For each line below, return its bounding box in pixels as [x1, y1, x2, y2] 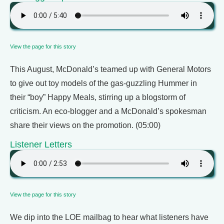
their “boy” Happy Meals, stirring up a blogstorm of [10, 93, 185, 101]
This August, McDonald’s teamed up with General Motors [10, 65, 211, 73]
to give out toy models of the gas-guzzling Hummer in [10, 79, 197, 87]
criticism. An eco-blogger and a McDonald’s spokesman [10, 107, 206, 115]
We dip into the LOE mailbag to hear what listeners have [10, 213, 208, 221]
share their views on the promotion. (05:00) [10, 121, 160, 129]
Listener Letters [10, 139, 72, 149]
